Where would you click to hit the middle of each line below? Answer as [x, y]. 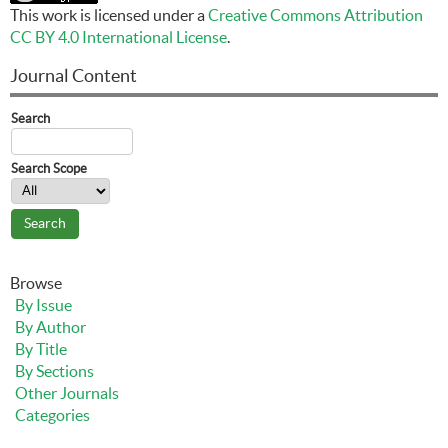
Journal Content [73, 75]
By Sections [54, 370]
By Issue [43, 304]
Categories [52, 414]
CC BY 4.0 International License [118, 36]
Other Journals [67, 392]
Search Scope [49, 168]
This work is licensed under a [109, 14]
